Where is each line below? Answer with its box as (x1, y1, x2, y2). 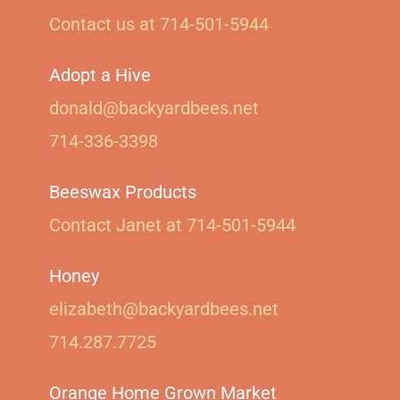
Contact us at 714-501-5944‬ (49, 13, 269, 35)
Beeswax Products (49, 181, 196, 203)
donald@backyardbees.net (49, 97, 259, 119)
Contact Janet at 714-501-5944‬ (49, 214, 296, 236)
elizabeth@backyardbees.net (49, 298, 279, 320)
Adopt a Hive (49, 64, 151, 86)
